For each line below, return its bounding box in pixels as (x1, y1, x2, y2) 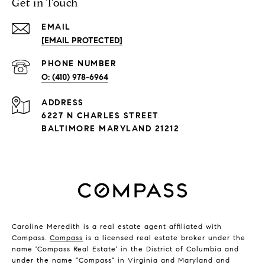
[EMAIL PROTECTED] (41, 35, 122, 46)
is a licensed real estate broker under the (83, 233, 245, 243)
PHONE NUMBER (41, 59, 117, 69)
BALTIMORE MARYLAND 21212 (41, 124, 179, 134)
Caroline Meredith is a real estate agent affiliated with (12, 222, 222, 231)
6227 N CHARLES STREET (41, 111, 159, 121)
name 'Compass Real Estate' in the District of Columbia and (12, 244, 239, 254)
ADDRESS (41, 98, 84, 108)
